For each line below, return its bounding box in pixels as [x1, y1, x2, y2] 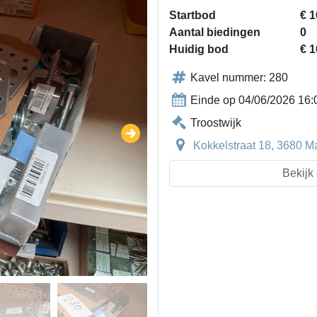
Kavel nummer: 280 [190, 71, 288, 83]
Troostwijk [190, 117, 241, 129]
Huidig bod [169, 43, 229, 55]
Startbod [169, 9, 216, 21]
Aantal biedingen [169, 26, 260, 38]
